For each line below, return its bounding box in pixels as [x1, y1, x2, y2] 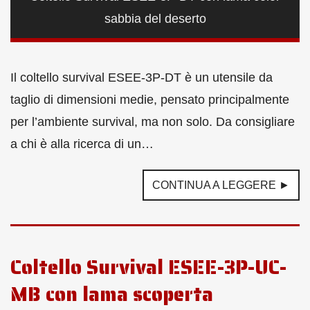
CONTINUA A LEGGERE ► [152, 179, 290, 192]
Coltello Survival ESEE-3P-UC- [10, 252, 286, 283]
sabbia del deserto [104, 12, 206, 26]
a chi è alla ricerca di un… [10, 137, 154, 152]
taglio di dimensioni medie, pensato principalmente [10, 93, 289, 107]
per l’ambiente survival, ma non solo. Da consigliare [10, 115, 295, 129]
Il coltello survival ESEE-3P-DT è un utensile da [10, 71, 273, 85]
